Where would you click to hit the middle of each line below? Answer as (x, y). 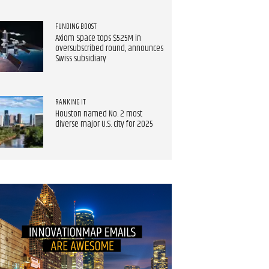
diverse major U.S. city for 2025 (104, 124)
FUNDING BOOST (76, 27)
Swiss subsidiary (80, 59)
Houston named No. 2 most (98, 114)
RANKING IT (70, 102)
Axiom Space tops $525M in (98, 38)
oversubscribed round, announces (109, 48)
